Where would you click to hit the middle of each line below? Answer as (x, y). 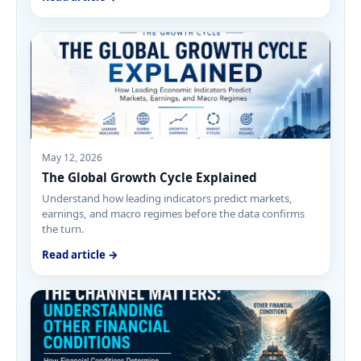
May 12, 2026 (73, 158)
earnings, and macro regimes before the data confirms (174, 214)
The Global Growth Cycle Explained (150, 177)
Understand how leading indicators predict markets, (168, 199)
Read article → (81, 255)
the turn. (64, 229)
